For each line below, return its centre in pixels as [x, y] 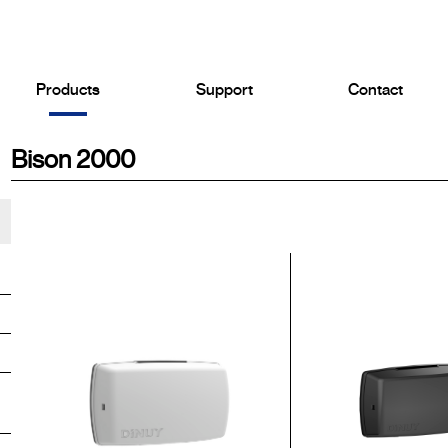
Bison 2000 [73, 159]
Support [224, 90]
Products [68, 90]
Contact [376, 90]
